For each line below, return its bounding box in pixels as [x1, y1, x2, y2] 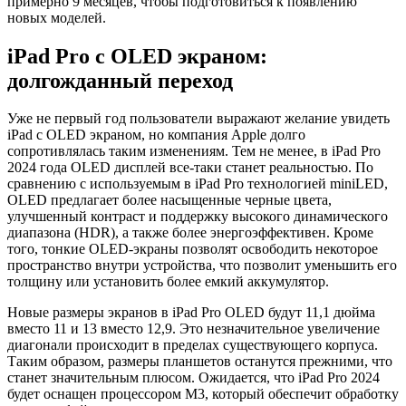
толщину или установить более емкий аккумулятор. [7, 274, 329, 290]
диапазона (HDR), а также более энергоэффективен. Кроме [7, 225, 373, 241]
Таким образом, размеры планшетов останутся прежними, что [7, 353, 392, 370]
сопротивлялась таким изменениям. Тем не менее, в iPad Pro [7, 143, 381, 159]
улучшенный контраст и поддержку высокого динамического [7, 208, 388, 225]
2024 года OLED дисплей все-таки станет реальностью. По [7, 159, 373, 176]
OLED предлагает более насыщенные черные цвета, [7, 192, 332, 208]
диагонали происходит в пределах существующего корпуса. [7, 337, 378, 353]
